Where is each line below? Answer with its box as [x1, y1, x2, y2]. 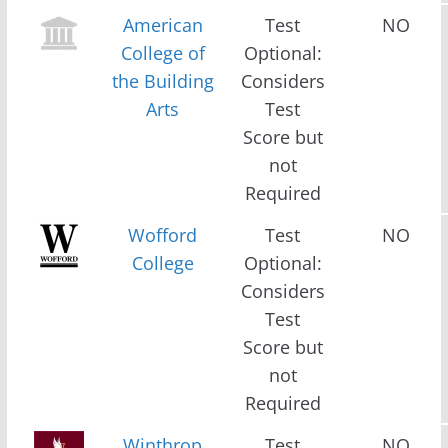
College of [120, 40, 205, 65]
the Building [111, 68, 214, 93]
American [122, 12, 203, 37]
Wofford [128, 222, 198, 247]
